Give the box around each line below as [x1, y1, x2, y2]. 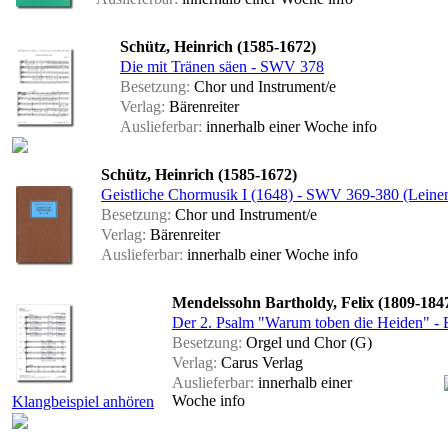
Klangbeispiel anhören [12, 393, 154, 411]
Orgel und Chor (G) [242, 334, 372, 352]
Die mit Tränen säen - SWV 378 [120, 58, 324, 76]
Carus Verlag [217, 354, 303, 372]
